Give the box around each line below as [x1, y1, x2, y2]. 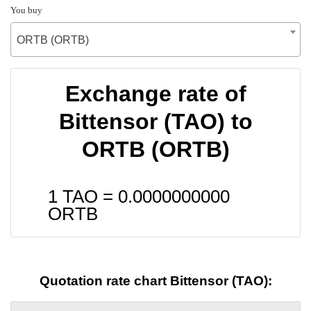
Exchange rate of [65, 81, 246, 106]
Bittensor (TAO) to [58, 108, 253, 134]
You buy [10, 4, 42, 15]
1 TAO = [48, 186, 118, 206]
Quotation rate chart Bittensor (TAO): [39, 274, 272, 289]
